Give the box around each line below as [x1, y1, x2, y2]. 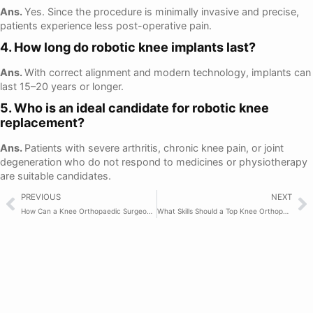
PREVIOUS [21, 192, 61, 203]
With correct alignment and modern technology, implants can [24, 66, 311, 79]
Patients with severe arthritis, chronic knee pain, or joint [24, 142, 284, 154]
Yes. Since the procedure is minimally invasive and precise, [24, 6, 299, 18]
